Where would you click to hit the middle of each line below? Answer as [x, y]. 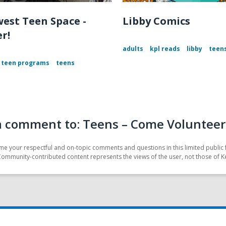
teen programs [25, 63]
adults [133, 49]
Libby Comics [157, 21]
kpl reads [165, 49]
